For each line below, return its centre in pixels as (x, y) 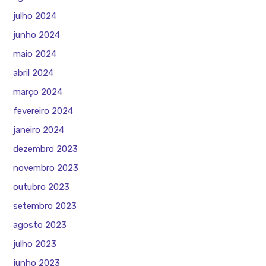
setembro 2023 (45, 206)
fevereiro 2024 (43, 111)
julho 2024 (35, 16)
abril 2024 (34, 73)
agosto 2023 (40, 225)
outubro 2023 (42, 187)
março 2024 (38, 92)
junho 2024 (37, 35)
